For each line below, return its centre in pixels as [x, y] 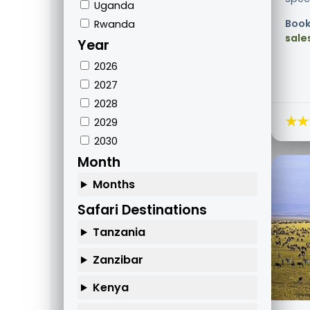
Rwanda [113, 25]
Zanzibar [118, 260]
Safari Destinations [142, 210]
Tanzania [119, 232]
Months [113, 185]
